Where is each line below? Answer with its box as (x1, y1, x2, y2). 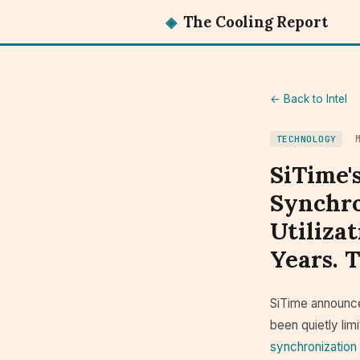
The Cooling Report (178, 11, 328, 31)
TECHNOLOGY (276, 133, 337, 145)
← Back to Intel (270, 92, 347, 105)
